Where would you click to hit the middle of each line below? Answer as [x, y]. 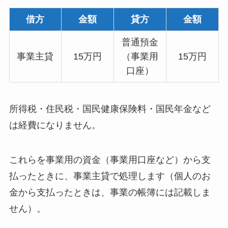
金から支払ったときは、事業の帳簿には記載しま [110, 192]
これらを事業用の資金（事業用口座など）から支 [110, 160]
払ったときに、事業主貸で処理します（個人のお [110, 176]
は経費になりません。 [55, 125]
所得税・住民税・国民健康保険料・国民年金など [110, 109]
